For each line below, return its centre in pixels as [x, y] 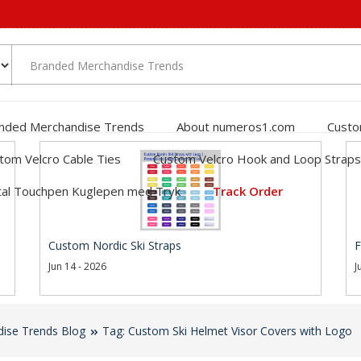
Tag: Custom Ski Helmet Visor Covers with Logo [227, 331]
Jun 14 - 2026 [77, 266]
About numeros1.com [236, 126]
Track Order [248, 191]
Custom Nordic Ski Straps [115, 245]
